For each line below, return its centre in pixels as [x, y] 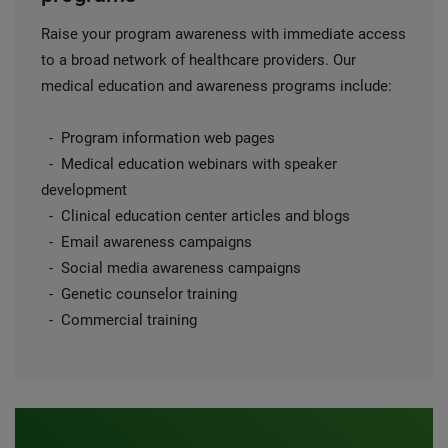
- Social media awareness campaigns [171, 268]
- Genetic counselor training [139, 294]
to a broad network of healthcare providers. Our [198, 60]
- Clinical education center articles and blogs [195, 216]
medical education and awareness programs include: [216, 86]
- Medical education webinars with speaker [189, 164]
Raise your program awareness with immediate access [223, 34]
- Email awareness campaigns [146, 242]
